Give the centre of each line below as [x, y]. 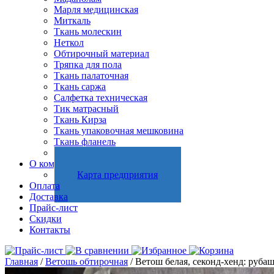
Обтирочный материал [102, 54]
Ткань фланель [85, 142]
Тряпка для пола [88, 65]
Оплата [45, 186]
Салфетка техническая [101, 98]
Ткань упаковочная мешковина [119, 131]
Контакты [50, 230]
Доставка [49, 197]
